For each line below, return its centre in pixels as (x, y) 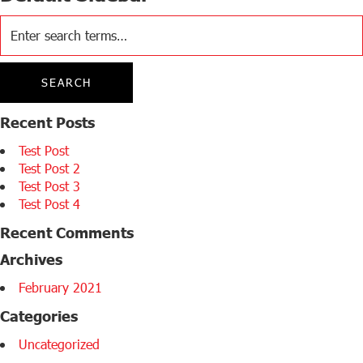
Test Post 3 (49, 186)
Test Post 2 (49, 168)
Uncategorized (59, 344)
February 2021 (60, 287)
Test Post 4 (49, 204)
